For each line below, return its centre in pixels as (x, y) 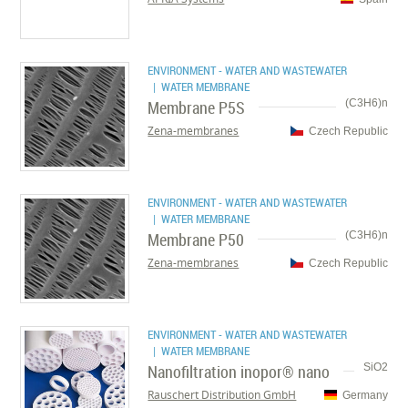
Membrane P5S (197, 107)
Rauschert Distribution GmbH (222, 395)
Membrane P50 (196, 240)
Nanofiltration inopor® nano (239, 372)
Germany (365, 395)
